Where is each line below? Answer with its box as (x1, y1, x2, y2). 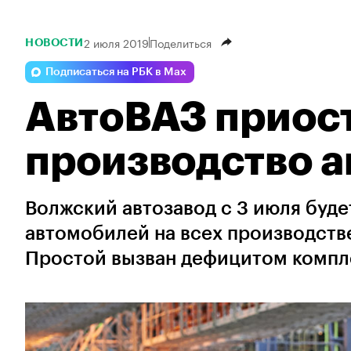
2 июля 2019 (83, 34, 149, 51)
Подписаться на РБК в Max (45, 67, 186, 78)
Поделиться (149, 34, 212, 51)
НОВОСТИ (25, 37, 84, 48)
